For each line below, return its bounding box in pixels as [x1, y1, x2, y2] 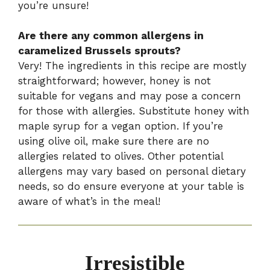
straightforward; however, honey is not [18, 75, 211, 87]
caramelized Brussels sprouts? [18, 45, 181, 57]
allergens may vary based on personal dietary [18, 165, 246, 178]
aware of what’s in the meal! [18, 195, 160, 208]
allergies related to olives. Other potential [18, 150, 223, 163]
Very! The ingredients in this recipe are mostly [18, 60, 246, 72]
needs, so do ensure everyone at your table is [18, 180, 244, 193]
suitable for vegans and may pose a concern [18, 90, 241, 102]
